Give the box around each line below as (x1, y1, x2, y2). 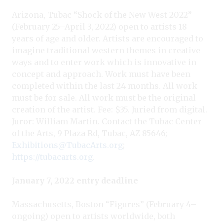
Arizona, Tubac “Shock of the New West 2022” (12, 9, 192, 20)
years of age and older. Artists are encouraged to (12, 33, 203, 43)
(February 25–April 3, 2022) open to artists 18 (12, 21, 187, 32)
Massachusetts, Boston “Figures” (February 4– (12, 199, 196, 209)
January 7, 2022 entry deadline (12, 175, 138, 185)
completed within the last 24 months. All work (12, 80, 197, 91)
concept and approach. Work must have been (12, 69, 190, 79)
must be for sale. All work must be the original (12, 92, 196, 103)
